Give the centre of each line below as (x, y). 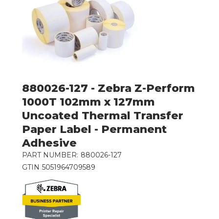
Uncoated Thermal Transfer (102, 115)
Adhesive (49, 143)
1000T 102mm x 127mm (88, 102)
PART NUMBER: (50, 155)
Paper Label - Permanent (94, 129)
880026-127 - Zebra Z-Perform (108, 88)
